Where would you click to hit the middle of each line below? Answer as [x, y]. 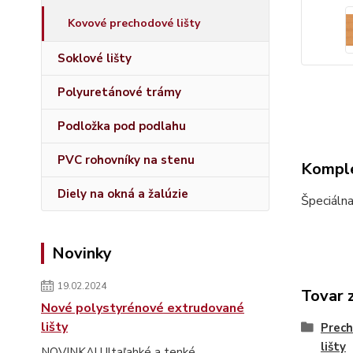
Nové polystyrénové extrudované [143, 308]
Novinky [82, 253]
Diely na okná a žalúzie [123, 194]
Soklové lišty [95, 58]
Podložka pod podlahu [122, 126]
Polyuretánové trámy [119, 92]
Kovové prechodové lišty [134, 23]
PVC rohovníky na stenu [126, 160]
